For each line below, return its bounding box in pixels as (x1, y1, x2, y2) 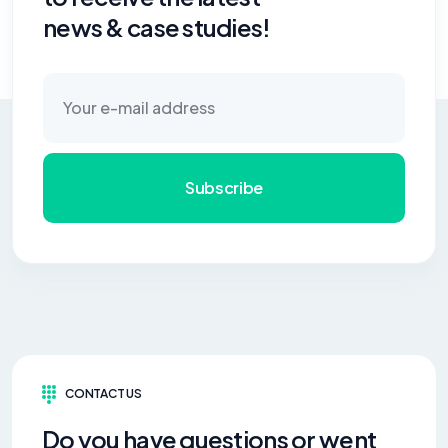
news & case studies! (43, 11, 271, 42)
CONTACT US (65, 386, 142, 402)
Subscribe (184, 177, 264, 199)
